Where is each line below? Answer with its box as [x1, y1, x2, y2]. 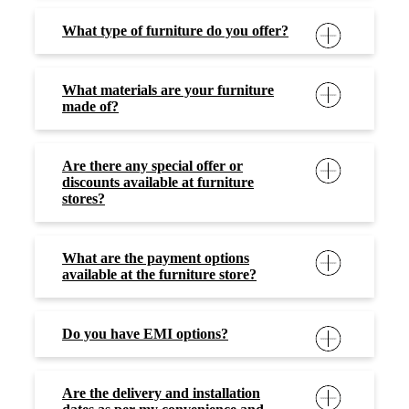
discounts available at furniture [62, 173, 254, 190]
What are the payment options [62, 249, 249, 266]
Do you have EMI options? [62, 325, 228, 341]
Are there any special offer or [62, 157, 243, 173]
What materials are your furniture [62, 81, 274, 98]
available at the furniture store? [62, 266, 257, 282]
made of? [62, 98, 119, 114]
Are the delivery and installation [62, 384, 260, 401]
